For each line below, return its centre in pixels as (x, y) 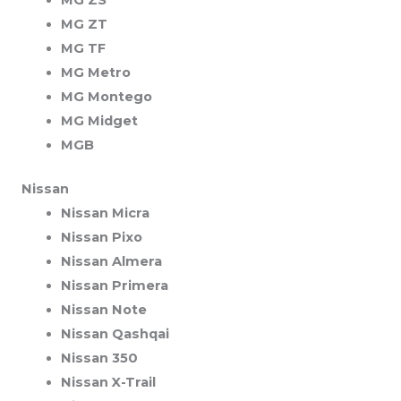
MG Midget (99, 120)
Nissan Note (103, 309)
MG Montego (106, 96)
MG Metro (95, 72)
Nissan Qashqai (115, 333)
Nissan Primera (114, 285)
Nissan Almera (111, 261)
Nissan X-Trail (108, 382)
